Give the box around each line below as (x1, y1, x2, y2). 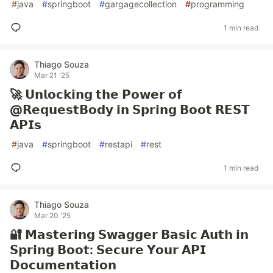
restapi (105, 139, 132, 149)
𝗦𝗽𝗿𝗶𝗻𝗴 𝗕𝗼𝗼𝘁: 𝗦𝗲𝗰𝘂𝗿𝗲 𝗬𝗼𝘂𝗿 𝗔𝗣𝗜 (10, 243, 206, 257)
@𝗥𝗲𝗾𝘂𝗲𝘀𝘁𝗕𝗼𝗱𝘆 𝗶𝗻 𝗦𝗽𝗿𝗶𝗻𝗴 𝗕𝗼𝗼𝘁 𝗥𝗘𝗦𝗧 (10, 102, 250, 117)
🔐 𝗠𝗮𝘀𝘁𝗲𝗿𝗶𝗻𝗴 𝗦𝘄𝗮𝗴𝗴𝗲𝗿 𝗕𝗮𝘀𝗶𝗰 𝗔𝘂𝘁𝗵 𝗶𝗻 (10, 227, 249, 242)
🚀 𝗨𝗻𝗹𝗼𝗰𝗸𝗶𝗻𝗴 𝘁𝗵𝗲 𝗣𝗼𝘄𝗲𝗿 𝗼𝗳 (10, 87, 182, 102)
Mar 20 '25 (34, 211, 71, 220)
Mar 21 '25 (34, 71, 69, 80)
